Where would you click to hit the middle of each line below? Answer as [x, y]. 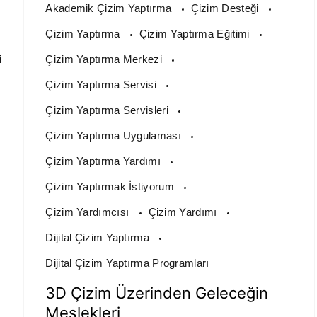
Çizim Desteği [226, 8]
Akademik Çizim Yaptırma [110, 8]
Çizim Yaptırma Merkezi [105, 59]
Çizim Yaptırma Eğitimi [196, 34]
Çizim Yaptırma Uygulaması [115, 136]
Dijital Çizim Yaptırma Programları [127, 263]
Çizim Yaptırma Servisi [103, 85]
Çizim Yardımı [184, 212]
